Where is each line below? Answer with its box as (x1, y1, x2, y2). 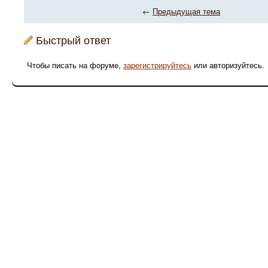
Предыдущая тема (153, 5, 220, 17)
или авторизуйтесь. (191, 59, 264, 71)
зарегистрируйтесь (123, 59, 191, 71)
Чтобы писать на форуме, (27, 59, 123, 71)
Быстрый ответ (36, 32, 111, 47)
